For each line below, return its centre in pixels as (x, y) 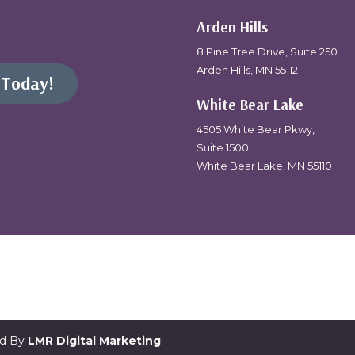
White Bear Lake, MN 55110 (264, 166)
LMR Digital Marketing (95, 341)
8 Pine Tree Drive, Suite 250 (267, 51)
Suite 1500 (222, 148)
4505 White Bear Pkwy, (255, 130)
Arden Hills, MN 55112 (247, 69)
